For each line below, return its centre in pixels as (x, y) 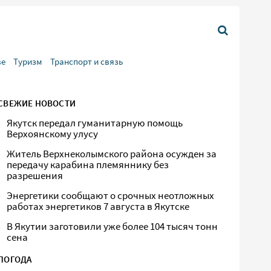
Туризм (28, 61)
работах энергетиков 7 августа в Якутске (98, 207)
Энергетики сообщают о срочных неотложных (111, 196)
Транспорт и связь (87, 61)
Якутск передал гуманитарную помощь (95, 123)
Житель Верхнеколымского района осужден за (112, 154)
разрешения (35, 176)
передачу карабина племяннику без (88, 165)
